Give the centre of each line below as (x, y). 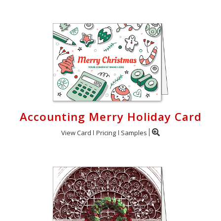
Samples (134, 133)
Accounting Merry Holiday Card (110, 117)
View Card (76, 133)
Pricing (106, 133)
